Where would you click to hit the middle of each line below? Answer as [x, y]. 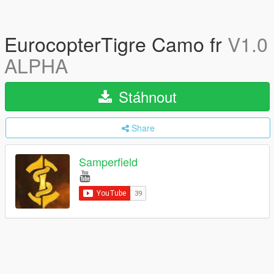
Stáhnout [145, 96]
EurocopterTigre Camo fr [116, 43]
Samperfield [108, 162]
